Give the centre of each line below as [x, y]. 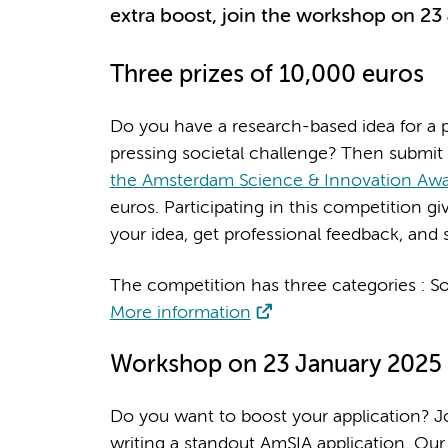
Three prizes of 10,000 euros [266, 75]
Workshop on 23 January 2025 [275, 365]
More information [180, 312]
